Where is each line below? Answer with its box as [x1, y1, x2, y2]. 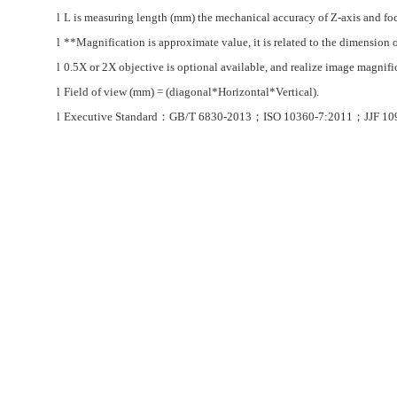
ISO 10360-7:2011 [263, 109, 353, 123]
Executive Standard [64, 109, 158, 123]
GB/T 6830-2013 [169, 109, 252, 123]
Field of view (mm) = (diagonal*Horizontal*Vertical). [64, 84, 319, 98]
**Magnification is [64, 35, 159, 49]
